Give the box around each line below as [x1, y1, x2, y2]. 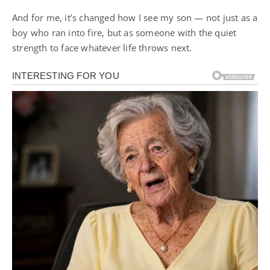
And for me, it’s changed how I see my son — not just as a [12, 11, 258, 24]
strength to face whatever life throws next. [12, 42, 192, 54]
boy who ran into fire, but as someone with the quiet [12, 27, 237, 39]
